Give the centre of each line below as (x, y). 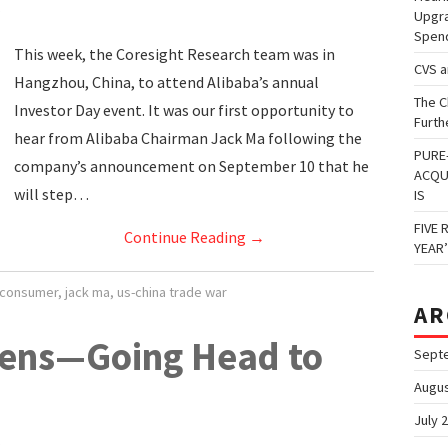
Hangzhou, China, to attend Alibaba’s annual (166, 82)
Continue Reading (186, 237)
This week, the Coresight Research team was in (174, 54)
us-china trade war (171, 292)
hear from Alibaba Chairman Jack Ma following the (188, 138)
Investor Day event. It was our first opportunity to (184, 110)
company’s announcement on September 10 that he (191, 166)
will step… (51, 194)
